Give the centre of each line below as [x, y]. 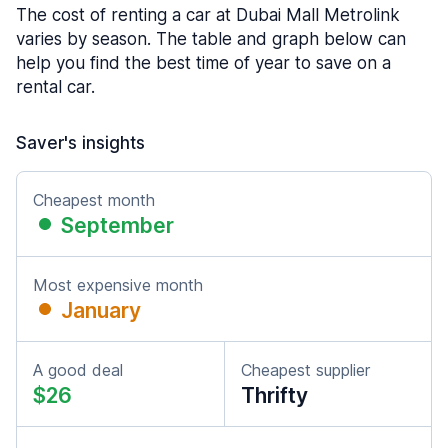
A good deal [78, 370]
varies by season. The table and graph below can [211, 39]
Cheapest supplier [305, 370]
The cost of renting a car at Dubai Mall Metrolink [208, 15]
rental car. [55, 87]
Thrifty [274, 395]
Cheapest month [94, 200]
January [101, 310]
